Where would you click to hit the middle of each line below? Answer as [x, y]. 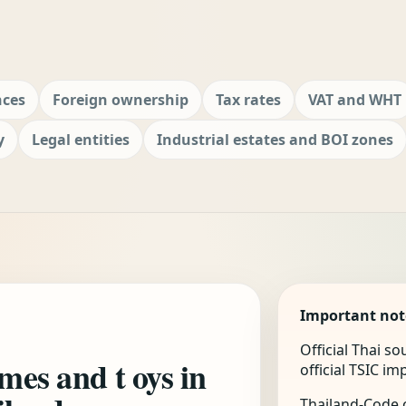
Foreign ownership [121, 100]
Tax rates [248, 100]
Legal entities [81, 140]
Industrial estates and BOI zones [275, 140]
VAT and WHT [355, 100]
